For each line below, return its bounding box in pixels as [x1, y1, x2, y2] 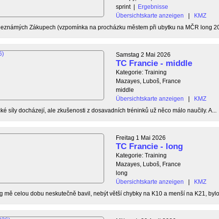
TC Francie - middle [116, 58, 192, 68]
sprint [116, 3, 131, 10]
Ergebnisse [138, 3, 168, 10]
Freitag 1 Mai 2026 [116, 134, 166, 141]
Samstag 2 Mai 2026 [116, 51, 171, 58]
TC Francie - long [116, 141, 183, 151]
